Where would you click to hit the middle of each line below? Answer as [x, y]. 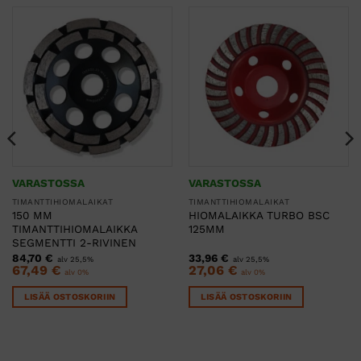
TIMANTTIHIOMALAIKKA [74, 229]
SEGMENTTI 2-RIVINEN [74, 243]
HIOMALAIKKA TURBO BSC [259, 216]
